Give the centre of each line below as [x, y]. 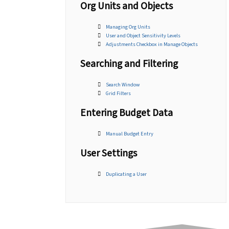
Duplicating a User [127, 174]
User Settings [109, 154]
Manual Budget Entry [130, 133]
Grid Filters [119, 93]
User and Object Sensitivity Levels [143, 35]
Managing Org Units [128, 27]
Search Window [123, 84]
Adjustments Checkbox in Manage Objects [152, 44]
